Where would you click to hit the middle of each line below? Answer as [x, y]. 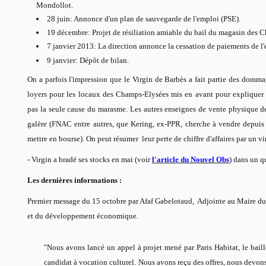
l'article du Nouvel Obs [191, 159]
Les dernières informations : [75, 180]
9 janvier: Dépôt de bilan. [88, 60]
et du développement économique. [83, 216]
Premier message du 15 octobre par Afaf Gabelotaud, [111, 201]
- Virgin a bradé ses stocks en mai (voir [90, 159]
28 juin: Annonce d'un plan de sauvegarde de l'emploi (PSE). [143, 18]
